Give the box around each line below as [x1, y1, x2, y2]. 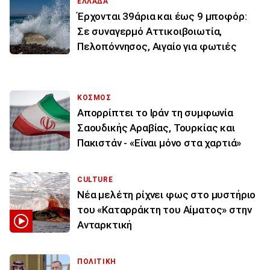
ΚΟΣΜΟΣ [77, 93, 111, 102]
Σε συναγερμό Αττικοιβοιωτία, [77, 25, 222, 38]
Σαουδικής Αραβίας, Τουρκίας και [77, 122, 235, 134]
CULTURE [77, 175, 113, 184]
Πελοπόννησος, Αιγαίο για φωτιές [77, 40, 237, 53]
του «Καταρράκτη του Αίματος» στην [77, 204, 252, 216]
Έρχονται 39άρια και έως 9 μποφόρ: [77, 10, 247, 23]
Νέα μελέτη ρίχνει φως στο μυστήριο [77, 189, 256, 201]
